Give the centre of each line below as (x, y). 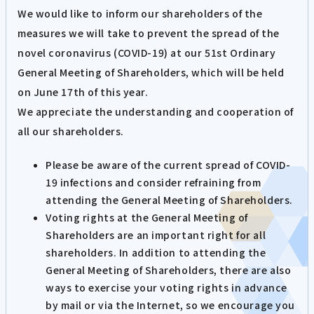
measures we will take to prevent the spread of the (149, 33)
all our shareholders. (71, 131)
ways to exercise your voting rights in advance (166, 287)
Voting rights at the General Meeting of (147, 217)
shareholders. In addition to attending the (156, 252)
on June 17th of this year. (83, 91)
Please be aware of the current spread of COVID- (168, 164)
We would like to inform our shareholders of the (140, 13)
